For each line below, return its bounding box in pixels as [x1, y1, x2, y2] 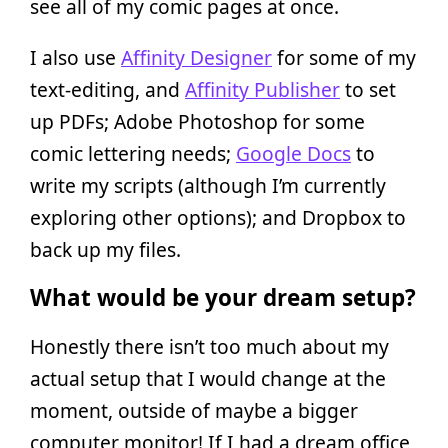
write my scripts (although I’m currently [30, 172, 386, 200]
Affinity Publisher [185, 76, 340, 104]
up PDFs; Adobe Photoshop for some [30, 108, 365, 136]
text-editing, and [30, 76, 185, 104]
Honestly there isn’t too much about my [30, 332, 389, 360]
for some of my [272, 44, 416, 72]
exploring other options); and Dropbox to [30, 204, 406, 232]
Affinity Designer [121, 44, 272, 72]
